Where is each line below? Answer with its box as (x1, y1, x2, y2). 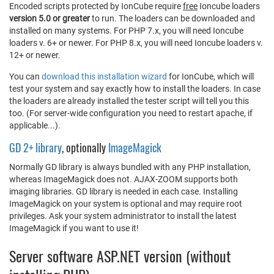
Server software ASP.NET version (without (9, 245, 231, 267)
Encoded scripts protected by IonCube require (9, 1, 183, 11)
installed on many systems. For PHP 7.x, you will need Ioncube (9, 26, 243, 35)
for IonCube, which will (167, 72, 254, 81)
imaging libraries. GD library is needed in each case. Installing (9, 187, 238, 196)
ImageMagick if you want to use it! (9, 223, 139, 233)
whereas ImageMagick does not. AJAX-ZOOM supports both (9, 174, 238, 184)
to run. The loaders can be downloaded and (90, 13, 255, 23)
